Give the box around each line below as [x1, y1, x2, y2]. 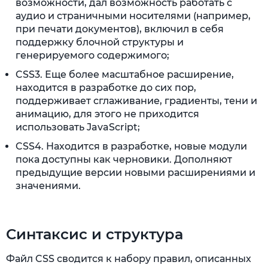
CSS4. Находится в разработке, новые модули [16, 141, 247, 152]
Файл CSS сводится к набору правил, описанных [6, 253, 251, 264]
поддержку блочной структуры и [16, 36, 184, 48]
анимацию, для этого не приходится [16, 108, 199, 120]
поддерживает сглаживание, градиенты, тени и [16, 95, 257, 106]
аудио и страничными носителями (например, [16, 10, 251, 22]
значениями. [16, 180, 81, 191]
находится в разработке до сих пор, [16, 82, 196, 93]
